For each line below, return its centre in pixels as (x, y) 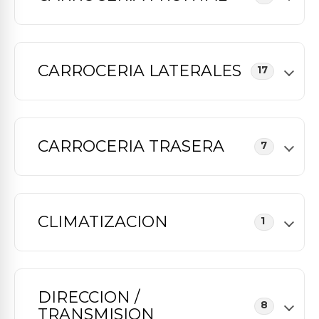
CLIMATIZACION (103, 222)
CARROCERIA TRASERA (131, 146)
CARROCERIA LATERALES (140, 71)
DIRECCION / (89, 297)
